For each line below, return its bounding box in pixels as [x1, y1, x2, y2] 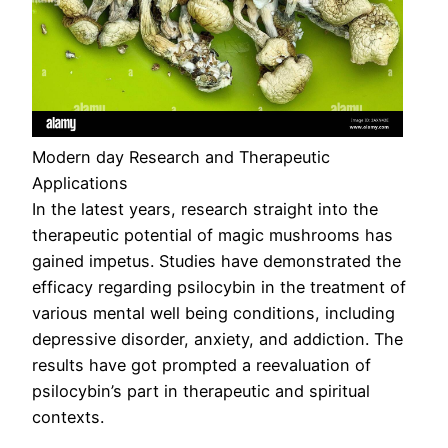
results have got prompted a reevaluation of [32, 355, 371, 376]
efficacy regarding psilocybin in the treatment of [32, 277, 406, 298]
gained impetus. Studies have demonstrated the [32, 251, 401, 272]
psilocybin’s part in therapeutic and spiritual [32, 381, 370, 402]
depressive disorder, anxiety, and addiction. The [32, 329, 403, 350]
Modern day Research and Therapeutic [32, 147, 330, 168]
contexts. [32, 407, 104, 428]
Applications [32, 173, 128, 194]
